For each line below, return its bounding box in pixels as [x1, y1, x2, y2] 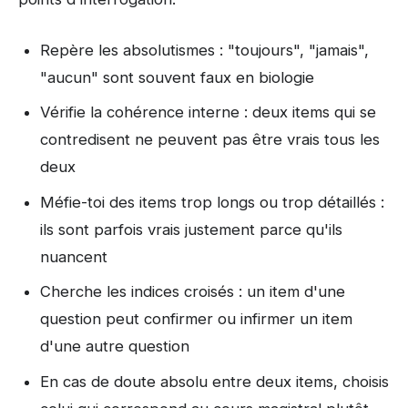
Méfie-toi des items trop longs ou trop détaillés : [40, 192, 384, 211]
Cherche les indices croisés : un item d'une [40, 282, 345, 301]
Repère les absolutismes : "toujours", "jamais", [40, 40, 369, 59]
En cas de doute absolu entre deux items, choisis [40, 372, 389, 391]
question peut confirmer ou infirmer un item [40, 310, 352, 329]
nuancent [40, 247, 107, 266]
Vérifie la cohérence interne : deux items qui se [40, 103, 376, 122]
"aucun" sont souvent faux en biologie [40, 67, 314, 87]
